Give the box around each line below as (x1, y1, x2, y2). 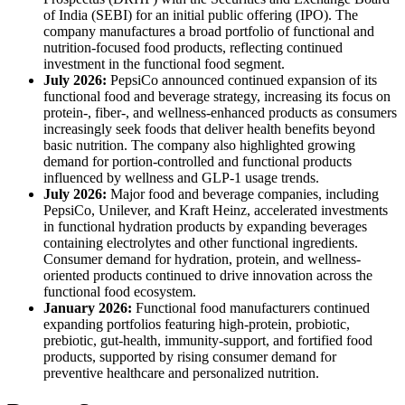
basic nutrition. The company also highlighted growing (43, 137, 355, 153)
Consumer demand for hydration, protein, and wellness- (43, 251, 361, 267)
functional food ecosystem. (43, 284, 196, 299)
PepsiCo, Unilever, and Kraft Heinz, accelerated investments (43, 202, 388, 218)
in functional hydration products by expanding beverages (43, 219, 367, 234)
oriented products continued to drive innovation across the (43, 268, 372, 283)
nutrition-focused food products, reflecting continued (43, 40, 343, 55)
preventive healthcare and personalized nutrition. (43, 365, 319, 381)
